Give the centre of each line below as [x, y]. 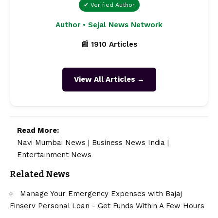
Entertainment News [54, 155]
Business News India [128, 143]
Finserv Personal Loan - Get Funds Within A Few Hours [107, 206]
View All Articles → [109, 80]
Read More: [38, 131]
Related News [40, 174]
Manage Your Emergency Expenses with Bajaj [101, 193]
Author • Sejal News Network [109, 25]
